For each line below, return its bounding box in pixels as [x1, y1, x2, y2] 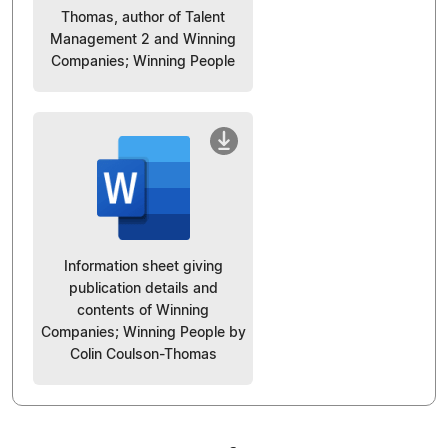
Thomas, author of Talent [61, 10, 225, 25]
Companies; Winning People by [40, 325, 246, 340]
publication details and [68, 281, 218, 296]
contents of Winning [77, 303, 209, 318]
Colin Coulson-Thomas [69, 347, 217, 362]
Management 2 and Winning [50, 32, 236, 47]
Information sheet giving [63, 259, 223, 274]
